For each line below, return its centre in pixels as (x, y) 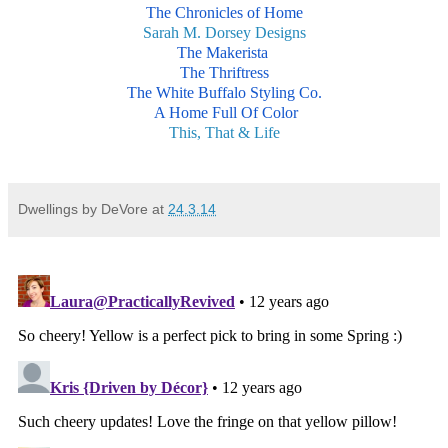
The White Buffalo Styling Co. (224, 93)
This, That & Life (224, 133)
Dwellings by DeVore (83, 209)
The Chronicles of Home (224, 13)
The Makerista (224, 53)
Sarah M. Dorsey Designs (224, 33)
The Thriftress (224, 73)
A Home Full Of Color (224, 113)
